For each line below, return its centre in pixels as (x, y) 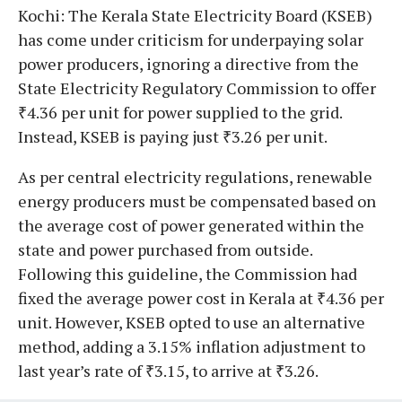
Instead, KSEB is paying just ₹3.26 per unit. (173, 136)
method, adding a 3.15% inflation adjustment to (192, 346)
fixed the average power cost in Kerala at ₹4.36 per (201, 297)
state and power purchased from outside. (165, 249)
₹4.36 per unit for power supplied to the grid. (180, 112)
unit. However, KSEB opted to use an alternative (192, 322)
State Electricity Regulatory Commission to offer (197, 87)
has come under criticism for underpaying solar (191, 39)
